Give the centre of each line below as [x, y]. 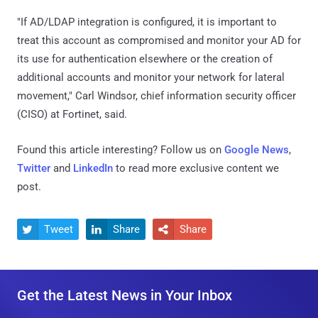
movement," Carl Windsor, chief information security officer [157, 95]
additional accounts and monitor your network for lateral [151, 77]
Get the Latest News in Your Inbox [125, 295]
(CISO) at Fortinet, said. [72, 114]
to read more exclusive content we [196, 168]
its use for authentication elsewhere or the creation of [145, 59]
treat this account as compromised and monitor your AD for [159, 40]
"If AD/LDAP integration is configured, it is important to [147, 22]
